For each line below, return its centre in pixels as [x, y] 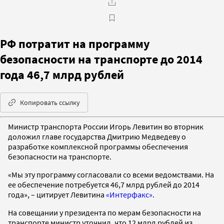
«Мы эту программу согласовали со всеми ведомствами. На [111, 174]
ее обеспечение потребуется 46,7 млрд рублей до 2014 [104, 184]
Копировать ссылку [50, 102]
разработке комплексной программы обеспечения [98, 146]
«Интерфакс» [129, 194]
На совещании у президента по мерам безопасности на [104, 212]
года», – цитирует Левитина [57, 194]
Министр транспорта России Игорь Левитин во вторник [106, 126]
